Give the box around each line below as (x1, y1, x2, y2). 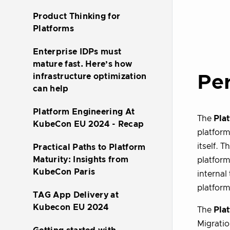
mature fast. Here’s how (33, 60, 132, 68)
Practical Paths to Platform (33, 143, 146, 151)
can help (33, 85, 69, 93)
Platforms (33, 25, 74, 33)
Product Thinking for (33, 12, 121, 21)
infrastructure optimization (33, 72, 147, 81)
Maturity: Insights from (33, 156, 129, 164)
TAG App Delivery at (33, 191, 119, 199)
